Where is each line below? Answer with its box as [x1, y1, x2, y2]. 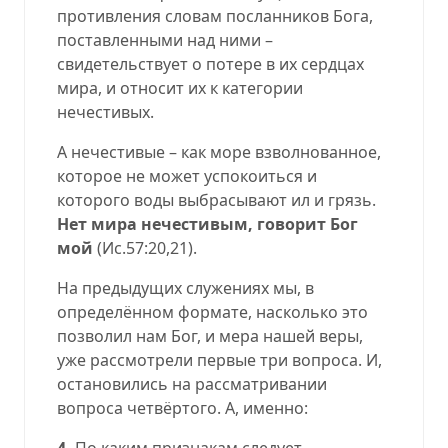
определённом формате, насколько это [57, 300, 368, 323]
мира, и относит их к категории [57, 76, 303, 99]
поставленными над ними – [57, 28, 273, 51]
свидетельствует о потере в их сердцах [57, 52, 364, 75]
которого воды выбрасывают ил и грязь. [57, 188, 376, 211]
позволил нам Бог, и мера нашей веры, [57, 324, 363, 347]
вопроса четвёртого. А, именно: [57, 396, 308, 419]
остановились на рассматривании [57, 372, 327, 395]
